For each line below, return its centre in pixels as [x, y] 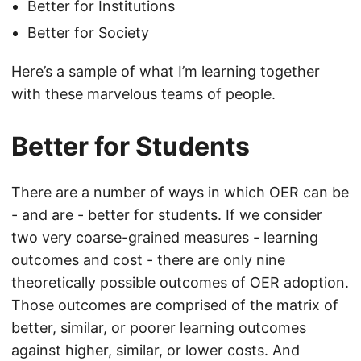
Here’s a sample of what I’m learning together [166, 71]
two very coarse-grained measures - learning [165, 237]
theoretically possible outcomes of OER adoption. [180, 282]
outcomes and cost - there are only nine [148, 260]
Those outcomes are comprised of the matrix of [175, 305]
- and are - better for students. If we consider [167, 215]
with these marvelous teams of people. [143, 94]
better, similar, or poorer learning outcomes [159, 328]
